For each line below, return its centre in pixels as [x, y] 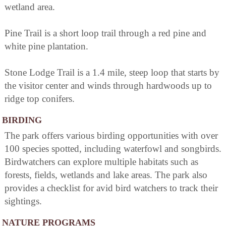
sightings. [23, 201]
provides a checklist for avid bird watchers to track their [111, 188]
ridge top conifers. [40, 99]
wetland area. [30, 7]
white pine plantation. [46, 46]
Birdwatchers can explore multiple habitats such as [101, 162]
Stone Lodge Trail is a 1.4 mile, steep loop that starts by [112, 73]
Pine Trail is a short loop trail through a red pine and [105, 33]
